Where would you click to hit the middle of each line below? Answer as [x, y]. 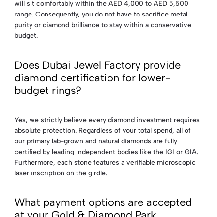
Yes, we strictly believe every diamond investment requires [107, 120]
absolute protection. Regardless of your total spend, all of [103, 130]
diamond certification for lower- [93, 77]
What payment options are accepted [103, 202]
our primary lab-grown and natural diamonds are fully [96, 141]
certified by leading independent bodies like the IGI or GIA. [106, 152]
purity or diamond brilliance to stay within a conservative [103, 25]
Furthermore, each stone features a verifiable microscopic [105, 162]
